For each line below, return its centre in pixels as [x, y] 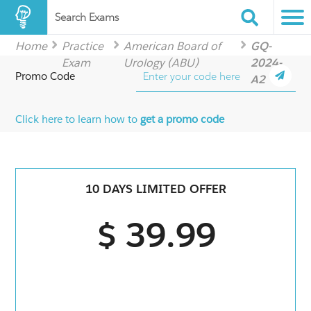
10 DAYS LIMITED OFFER [155, 189]
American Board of [172, 46]
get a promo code [183, 119]
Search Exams [87, 17]
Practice [83, 46]
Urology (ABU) [161, 63]
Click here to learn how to [78, 119]
